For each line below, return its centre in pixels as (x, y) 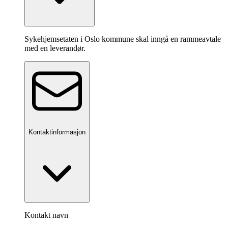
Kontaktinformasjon (57, 132)
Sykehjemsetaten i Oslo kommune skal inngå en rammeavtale (123, 39)
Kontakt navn (46, 215)
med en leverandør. (55, 48)
